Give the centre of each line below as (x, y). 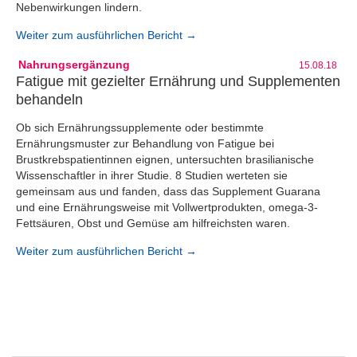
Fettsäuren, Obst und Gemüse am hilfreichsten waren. (153, 223)
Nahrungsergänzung (74, 64)
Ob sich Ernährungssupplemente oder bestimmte (140, 127)
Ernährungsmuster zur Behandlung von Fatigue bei (145, 143)
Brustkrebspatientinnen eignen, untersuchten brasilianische (165, 159)
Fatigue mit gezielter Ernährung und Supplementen (178, 81)
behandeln (49, 99)
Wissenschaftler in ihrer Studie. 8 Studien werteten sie (152, 175)
